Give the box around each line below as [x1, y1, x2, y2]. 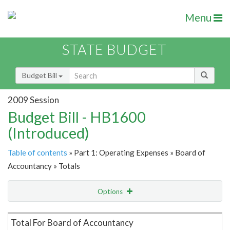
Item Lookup [10, 208, 51, 218]
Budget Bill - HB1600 [8, 108, 146, 126]
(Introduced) [8, 124, 89, 142]
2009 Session [8, 94, 59, 105]
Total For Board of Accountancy [11, 217, 133, 228]
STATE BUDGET [62, 41, 166, 59]
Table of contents [8, 148, 67, 158]
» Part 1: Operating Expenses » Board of [67, 148, 205, 158]
